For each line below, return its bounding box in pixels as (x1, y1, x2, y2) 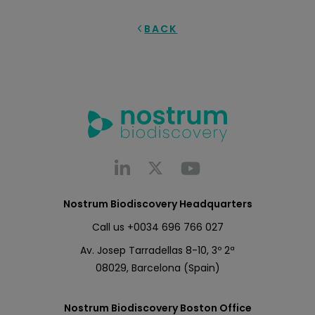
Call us (91, 219, 127, 234)
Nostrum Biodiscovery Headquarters (63, 196, 252, 211)
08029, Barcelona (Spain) (95, 260, 220, 275)
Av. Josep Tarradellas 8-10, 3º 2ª (80, 243, 235, 257)
